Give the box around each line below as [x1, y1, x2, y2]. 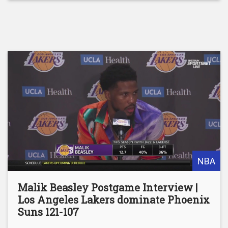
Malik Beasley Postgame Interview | [18, 180, 197, 194]
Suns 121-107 [18, 205, 79, 218]
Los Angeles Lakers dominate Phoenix [18, 192, 210, 206]
